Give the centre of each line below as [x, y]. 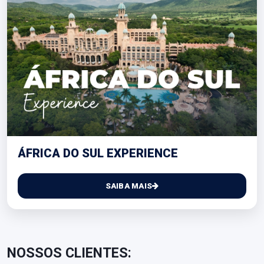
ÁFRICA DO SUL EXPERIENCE [98, 153]
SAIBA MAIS [129, 186]
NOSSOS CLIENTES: [69, 253]
